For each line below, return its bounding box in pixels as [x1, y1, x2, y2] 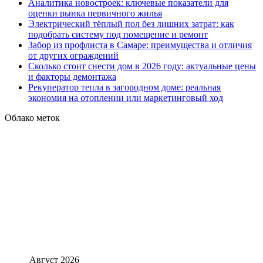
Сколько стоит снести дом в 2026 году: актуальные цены [28, 61, 256, 72]
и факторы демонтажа [28, 72, 116, 82]
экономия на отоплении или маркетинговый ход [28, 93, 223, 103]
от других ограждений [28, 50, 119, 61]
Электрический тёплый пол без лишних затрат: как [28, 19, 234, 29]
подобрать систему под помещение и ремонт [28, 29, 208, 40]
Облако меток [5, 113, 60, 123]
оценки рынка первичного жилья [28, 8, 162, 19]
